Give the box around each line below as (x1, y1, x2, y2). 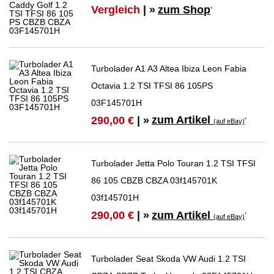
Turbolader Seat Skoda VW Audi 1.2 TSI (91, 253, 246, 264)
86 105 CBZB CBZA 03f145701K (91, 176, 218, 186)
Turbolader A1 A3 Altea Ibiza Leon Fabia (91, 64, 247, 74)
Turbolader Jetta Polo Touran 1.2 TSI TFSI (91, 158, 256, 169)
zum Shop (158, 4, 211, 17)
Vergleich (91, 4, 141, 17)
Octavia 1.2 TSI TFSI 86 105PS (91, 81, 213, 91)
